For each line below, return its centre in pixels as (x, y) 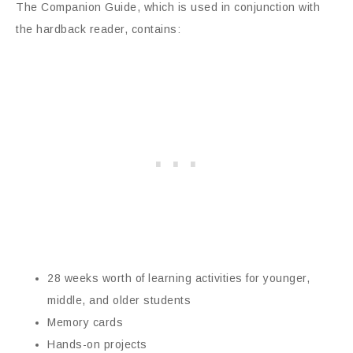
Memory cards (85, 323)
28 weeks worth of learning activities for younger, (178, 279)
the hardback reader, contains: (98, 30)
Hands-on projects (97, 345)
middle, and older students (119, 301)
